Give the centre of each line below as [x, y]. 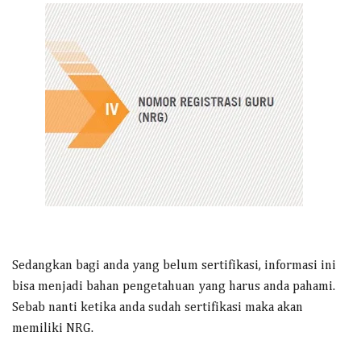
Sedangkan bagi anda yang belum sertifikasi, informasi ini [174, 266]
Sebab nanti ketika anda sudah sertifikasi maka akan [158, 308]
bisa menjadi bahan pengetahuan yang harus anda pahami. [174, 287]
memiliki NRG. [53, 329]
